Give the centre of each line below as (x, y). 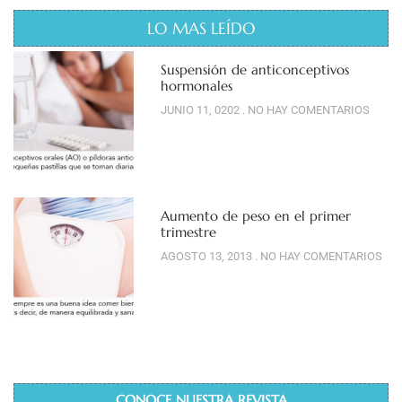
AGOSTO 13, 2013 (207, 257)
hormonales (196, 85)
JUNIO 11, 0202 (201, 109)
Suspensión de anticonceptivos (254, 69)
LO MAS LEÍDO (201, 28)
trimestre (188, 232)
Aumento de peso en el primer (255, 216)
